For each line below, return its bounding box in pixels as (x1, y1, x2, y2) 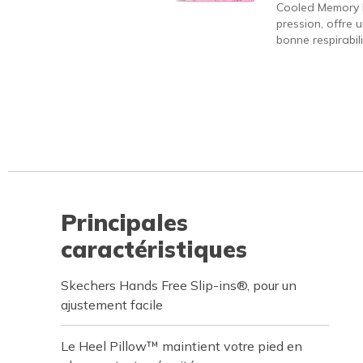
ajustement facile (61, 297, 163, 313)
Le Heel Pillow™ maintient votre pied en (61, 338, 302, 354)
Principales (61, 208, 188, 237)
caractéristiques (61, 235, 247, 263)
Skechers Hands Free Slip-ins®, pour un (61, 277, 297, 293)
